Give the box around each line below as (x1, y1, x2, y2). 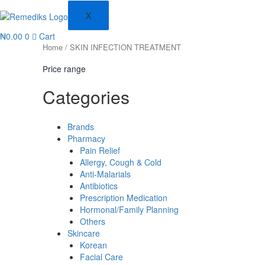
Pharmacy (67, 132, 105, 144)
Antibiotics (80, 180, 118, 192)
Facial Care (80, 251, 123, 263)
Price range (43, 63, 86, 75)
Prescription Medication (80, 192, 167, 203)
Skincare (67, 227, 100, 239)
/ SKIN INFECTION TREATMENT (63, 41, 181, 53)
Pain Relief (80, 144, 120, 156)
